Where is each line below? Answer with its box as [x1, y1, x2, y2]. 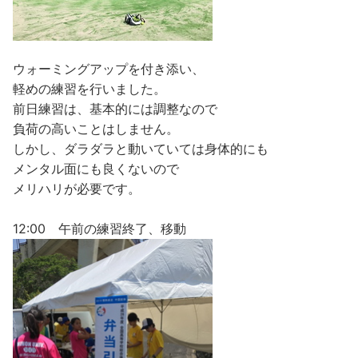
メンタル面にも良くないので [13, 160, 179, 177]
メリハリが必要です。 [13, 180, 141, 197]
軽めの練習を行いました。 [13, 80, 166, 97]
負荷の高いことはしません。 [13, 120, 179, 137]
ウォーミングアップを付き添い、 [13, 60, 205, 77]
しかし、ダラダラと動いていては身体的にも [13, 140, 268, 157]
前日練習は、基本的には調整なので [13, 100, 217, 117]
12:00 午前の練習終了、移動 [13, 220, 186, 237]
